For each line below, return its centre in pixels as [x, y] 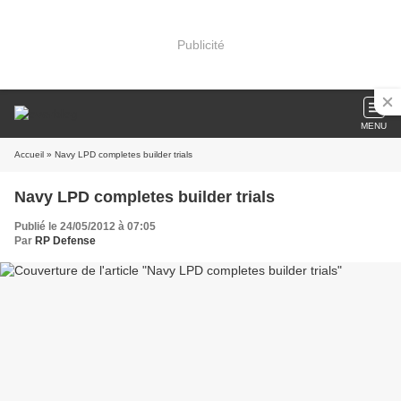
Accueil [29, 154]
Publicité [200, 44]
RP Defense [65, 241]
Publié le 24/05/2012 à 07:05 [85, 226]
